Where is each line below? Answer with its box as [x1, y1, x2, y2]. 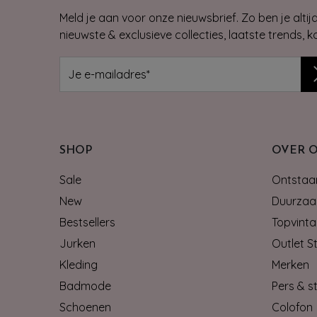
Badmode [59, 278, 111, 293]
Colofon [272, 299, 313, 314]
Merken [272, 257, 309, 272]
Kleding [59, 257, 98, 272]
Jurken [59, 236, 96, 250]
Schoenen [59, 299, 111, 314]
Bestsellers [59, 214, 115, 229]
